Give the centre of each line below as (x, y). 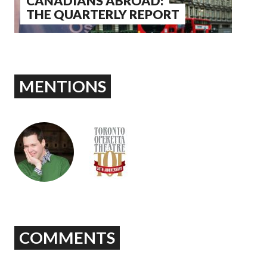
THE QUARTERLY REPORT (103, 14)
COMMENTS (67, 238)
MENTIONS (63, 86)
